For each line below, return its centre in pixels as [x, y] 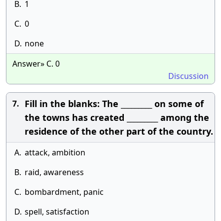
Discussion [188, 76]
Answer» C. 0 [36, 64]
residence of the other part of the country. [119, 131]
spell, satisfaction [57, 212]
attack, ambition [55, 152]
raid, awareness [54, 172]
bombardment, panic [64, 192]
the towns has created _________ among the [117, 117]
